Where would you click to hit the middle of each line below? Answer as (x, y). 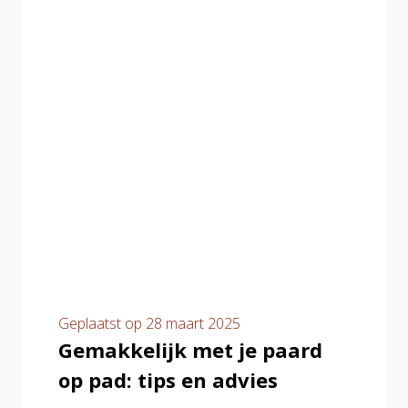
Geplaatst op (102, 323)
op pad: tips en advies (168, 380)
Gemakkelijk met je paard (190, 350)
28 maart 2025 (193, 323)
